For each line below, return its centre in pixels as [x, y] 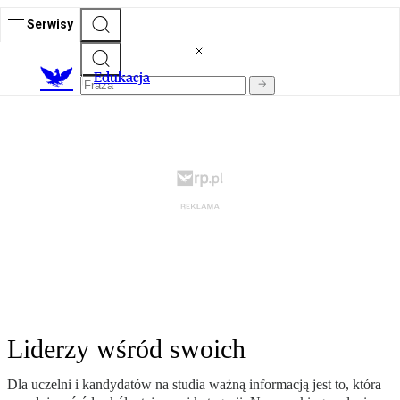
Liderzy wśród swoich [126, 349]
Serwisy [50, 24]
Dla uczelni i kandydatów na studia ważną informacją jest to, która [194, 385]
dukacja [126, 78]
